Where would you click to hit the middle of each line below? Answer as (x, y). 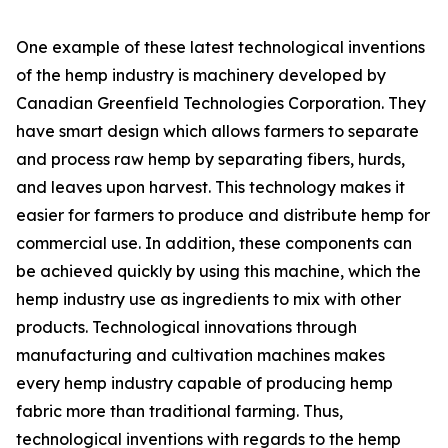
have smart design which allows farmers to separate (217, 131)
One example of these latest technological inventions (220, 47)
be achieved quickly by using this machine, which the (218, 271)
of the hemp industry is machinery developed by (201, 75)
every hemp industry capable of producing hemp (204, 383)
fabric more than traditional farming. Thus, (179, 411)
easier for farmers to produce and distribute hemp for (223, 215)
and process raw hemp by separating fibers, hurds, (210, 159)
